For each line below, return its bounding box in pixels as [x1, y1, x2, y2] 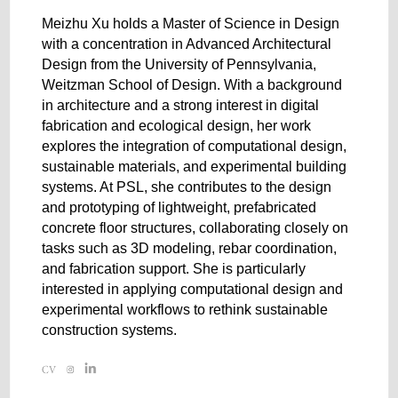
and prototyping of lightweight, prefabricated [42, 200, 317, 216]
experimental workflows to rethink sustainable [42, 302, 329, 318]
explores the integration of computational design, [42, 139, 347, 155]
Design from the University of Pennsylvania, [42, 57, 317, 73]
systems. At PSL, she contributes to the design [42, 179, 332, 195]
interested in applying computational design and [42, 282, 344, 298]
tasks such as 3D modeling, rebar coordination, [42, 241, 338, 257]
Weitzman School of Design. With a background [42, 77, 343, 93]
